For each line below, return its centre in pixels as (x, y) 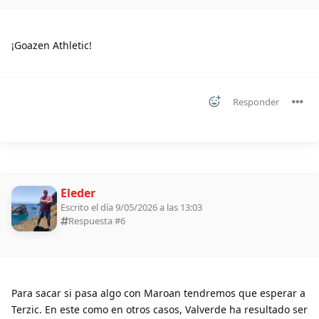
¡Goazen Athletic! (52, 46)
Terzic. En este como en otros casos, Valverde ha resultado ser (159, 310)
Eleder (78, 193)
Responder (256, 102)
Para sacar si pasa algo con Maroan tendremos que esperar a (158, 293)
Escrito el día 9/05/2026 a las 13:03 (131, 208)
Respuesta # (94, 221)
